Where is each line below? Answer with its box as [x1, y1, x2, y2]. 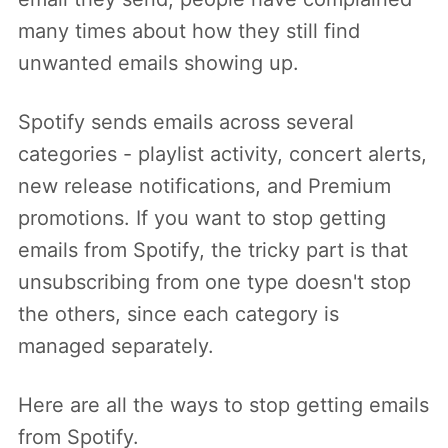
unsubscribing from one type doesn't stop [18, 270, 411, 295]
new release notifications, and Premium [18, 174, 391, 199]
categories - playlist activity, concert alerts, [18, 142, 427, 167]
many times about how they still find [18, 19, 360, 44]
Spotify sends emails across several [18, 110, 354, 135]
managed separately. [18, 334, 214, 359]
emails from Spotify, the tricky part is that [18, 238, 408, 263]
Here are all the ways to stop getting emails [18, 393, 429, 418]
